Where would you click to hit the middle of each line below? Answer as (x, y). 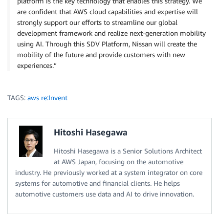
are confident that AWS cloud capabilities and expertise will (108, 11)
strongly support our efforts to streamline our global (97, 22)
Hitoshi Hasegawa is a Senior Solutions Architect (128, 151)
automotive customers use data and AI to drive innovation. (105, 194)
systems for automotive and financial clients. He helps (98, 183)
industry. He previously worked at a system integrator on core (109, 172)
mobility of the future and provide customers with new (101, 54)
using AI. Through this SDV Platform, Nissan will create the (107, 44)
